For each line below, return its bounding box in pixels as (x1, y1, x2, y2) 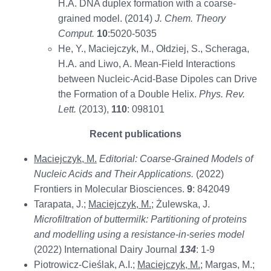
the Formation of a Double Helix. (57, 89, 197, 100)
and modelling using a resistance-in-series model (33, 229, 244, 240)
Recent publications (90, 129, 181, 140)
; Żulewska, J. (151, 199, 210, 210)
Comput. (57, 28, 94, 39)
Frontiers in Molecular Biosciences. (33, 184, 187, 195)
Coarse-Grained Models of (139, 154, 253, 165)
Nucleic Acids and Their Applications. (33, 169, 194, 180)
